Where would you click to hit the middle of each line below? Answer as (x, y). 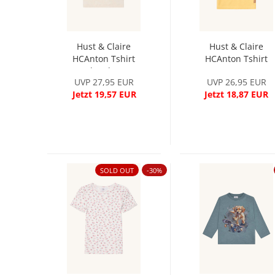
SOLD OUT (117, 171)
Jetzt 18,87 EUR (237, 94)
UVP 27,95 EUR (104, 82)
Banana (236, 71)
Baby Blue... (104, 71)
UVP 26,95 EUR (236, 82)
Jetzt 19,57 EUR (104, 94)
